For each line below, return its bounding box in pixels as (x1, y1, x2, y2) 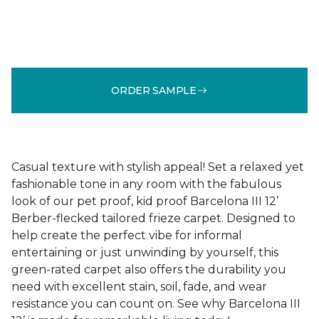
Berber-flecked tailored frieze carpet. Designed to (11, 211, 296, 225)
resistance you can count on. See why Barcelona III (11, 297, 300, 310)
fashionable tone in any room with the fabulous (11, 177, 281, 191)
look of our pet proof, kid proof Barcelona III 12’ (11, 194, 278, 208)
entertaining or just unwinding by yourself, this (11, 246, 278, 259)
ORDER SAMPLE (111, 83, 197, 97)
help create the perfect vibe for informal (11, 229, 242, 242)
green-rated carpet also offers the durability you (11, 263, 286, 276)
